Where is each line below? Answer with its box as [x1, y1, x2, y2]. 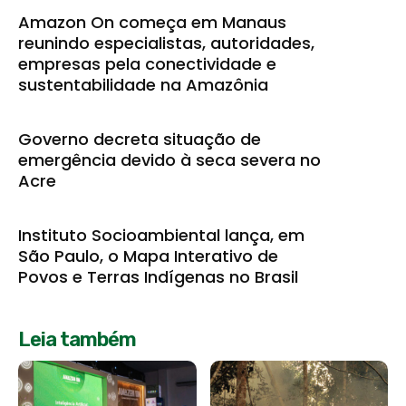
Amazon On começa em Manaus [18, 10, 286, 34]
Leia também [18, 326, 136, 352]
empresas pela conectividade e [18, 52, 276, 75]
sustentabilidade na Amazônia [18, 72, 268, 96]
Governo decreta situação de [18, 127, 261, 150]
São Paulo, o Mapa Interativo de [18, 244, 278, 267]
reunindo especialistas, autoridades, [18, 31, 314, 54]
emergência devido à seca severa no [18, 148, 321, 171]
